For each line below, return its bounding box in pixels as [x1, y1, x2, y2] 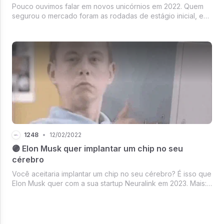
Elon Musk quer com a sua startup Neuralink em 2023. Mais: [12, 178, 206, 187]
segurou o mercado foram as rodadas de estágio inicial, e [12, 11, 203, 20]
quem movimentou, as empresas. [12, 20, 120, 29]
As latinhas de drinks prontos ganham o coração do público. [12, 188, 210, 197]
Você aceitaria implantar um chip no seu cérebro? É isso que [12, 169, 211, 178]
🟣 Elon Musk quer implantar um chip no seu [12, 143, 183, 153]
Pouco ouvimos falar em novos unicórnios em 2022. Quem [12, 1, 203, 10]
